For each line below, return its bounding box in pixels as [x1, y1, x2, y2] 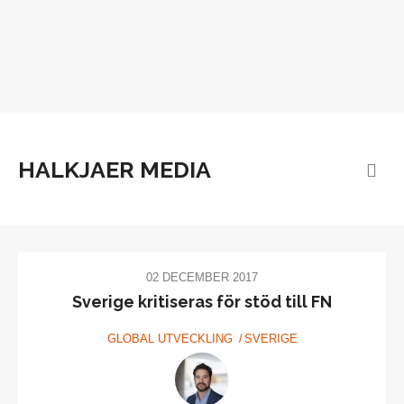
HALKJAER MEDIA [18, 156, 211, 183]
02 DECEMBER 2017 [146, 271, 258, 284]
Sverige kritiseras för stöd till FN [72, 292, 332, 312]
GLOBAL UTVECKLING [106, 332, 233, 346]
